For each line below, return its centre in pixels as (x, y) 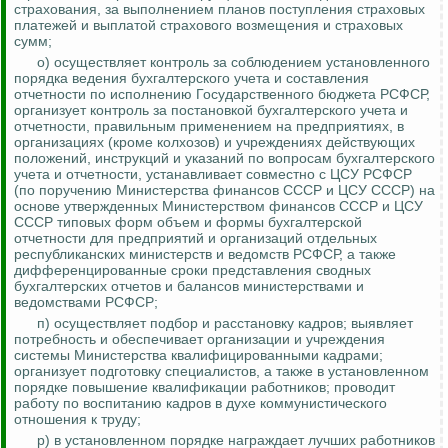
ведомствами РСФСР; (86, 302)
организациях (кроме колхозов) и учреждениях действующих (214, 142)
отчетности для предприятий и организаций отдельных (195, 238)
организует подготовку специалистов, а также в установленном (221, 371)
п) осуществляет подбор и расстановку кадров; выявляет (225, 323)
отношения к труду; (77, 419)
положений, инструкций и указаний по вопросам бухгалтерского (224, 158)
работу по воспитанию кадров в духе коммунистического (200, 403)
